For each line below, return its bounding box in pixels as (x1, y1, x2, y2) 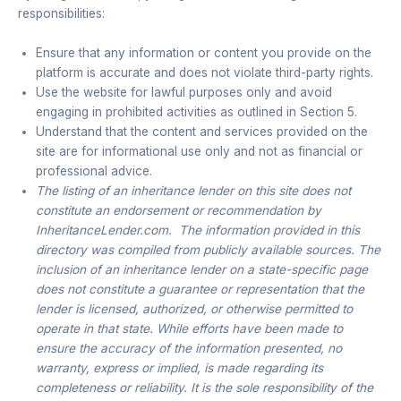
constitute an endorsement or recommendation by (36, 202, 321, 218)
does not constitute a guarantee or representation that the (36, 281, 364, 296)
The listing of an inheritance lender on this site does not (36, 183, 351, 198)
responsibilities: (18, 6, 105, 21)
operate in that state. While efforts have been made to (36, 320, 343, 336)
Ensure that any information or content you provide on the (36, 45, 371, 60)
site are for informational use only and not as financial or (36, 143, 363, 158)
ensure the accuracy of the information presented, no (36, 340, 342, 355)
